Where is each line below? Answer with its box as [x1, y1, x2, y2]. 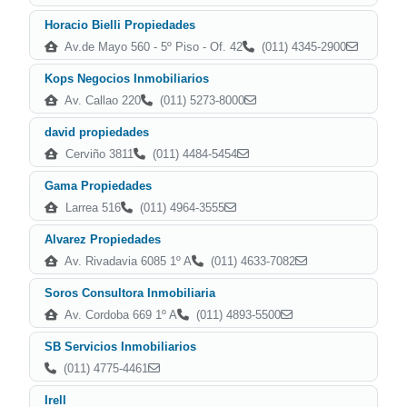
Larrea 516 [62, 201, 121, 214]
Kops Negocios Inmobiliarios [45, 72, 209, 85]
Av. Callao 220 [62, 94, 141, 107]
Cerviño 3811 [62, 147, 134, 161]
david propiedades [45, 125, 149, 139]
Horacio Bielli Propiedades [45, 18, 195, 32]
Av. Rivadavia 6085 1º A [62, 254, 192, 268]
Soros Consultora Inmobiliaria [45, 286, 215, 300]
